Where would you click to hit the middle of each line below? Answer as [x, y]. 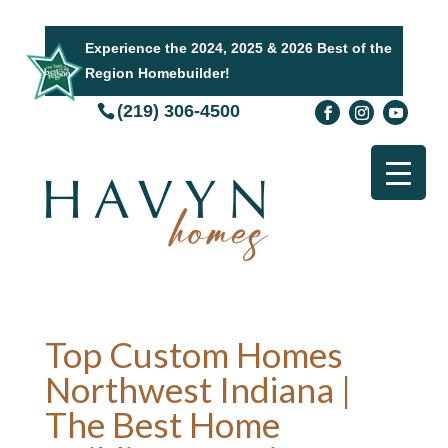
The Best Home [162, 424]
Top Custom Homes [193, 354]
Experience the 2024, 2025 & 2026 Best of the [238, 48]
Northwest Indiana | [197, 389]
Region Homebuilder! [157, 73]
